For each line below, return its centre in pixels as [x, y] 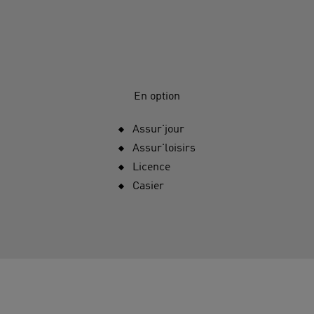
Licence [151, 167]
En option [157, 96]
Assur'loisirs [164, 148]
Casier [148, 186]
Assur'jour [158, 129]
